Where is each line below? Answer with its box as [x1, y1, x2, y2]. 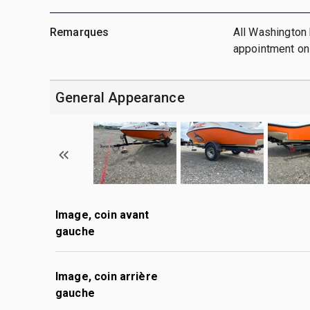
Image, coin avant [55, 208, 149, 221]
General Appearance [55, 89, 185, 106]
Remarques [50, 25, 109, 39]
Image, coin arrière [55, 269, 158, 283]
